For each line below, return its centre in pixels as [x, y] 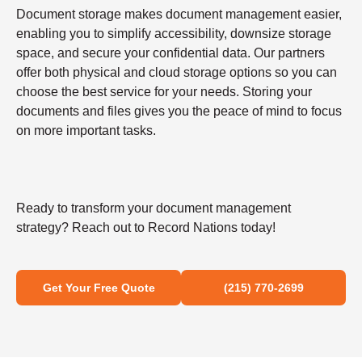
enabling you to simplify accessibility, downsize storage [174, 34]
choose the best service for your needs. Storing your [164, 92]
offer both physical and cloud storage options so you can [177, 73]
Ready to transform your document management [154, 208]
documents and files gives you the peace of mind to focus [179, 112]
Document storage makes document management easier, [179, 15]
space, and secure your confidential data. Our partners [170, 53]
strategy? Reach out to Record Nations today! [146, 228]
